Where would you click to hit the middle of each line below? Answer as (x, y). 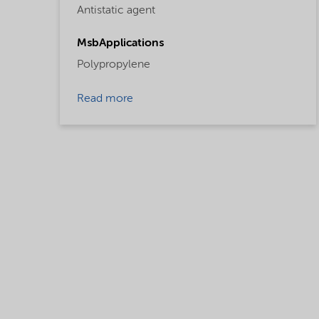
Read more (105, 99)
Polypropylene (114, 65)
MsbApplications (120, 44)
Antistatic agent (116, 11)
